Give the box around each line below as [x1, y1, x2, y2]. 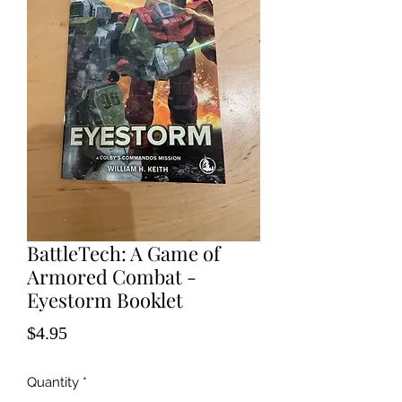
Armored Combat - [27, 263, 197, 290]
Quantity [27, 374, 79, 390]
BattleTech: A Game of [27, 240, 220, 267]
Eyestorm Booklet [27, 286, 183, 313]
